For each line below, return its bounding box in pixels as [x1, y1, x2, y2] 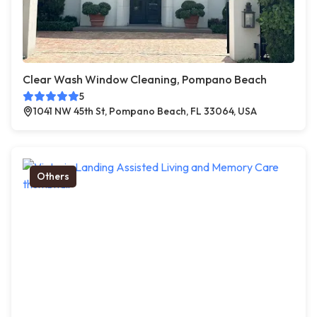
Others [37, 170, 69, 183]
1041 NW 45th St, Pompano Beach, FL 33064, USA [33, 105, 257, 118]
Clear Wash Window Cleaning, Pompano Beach [23, 72, 267, 87]
